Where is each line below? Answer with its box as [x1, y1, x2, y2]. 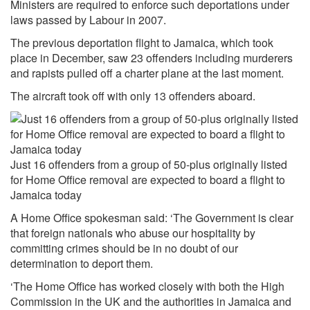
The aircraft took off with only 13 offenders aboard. [10, 87, 255, 104]
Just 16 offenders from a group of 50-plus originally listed [10, 156, 287, 172]
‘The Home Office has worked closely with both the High [10, 277, 284, 294]
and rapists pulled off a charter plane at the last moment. [10, 64, 284, 81]
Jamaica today [10, 186, 82, 203]
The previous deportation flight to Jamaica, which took [10, 34, 273, 51]
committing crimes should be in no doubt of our [10, 239, 238, 256]
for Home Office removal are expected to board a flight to [10, 171, 285, 188]
